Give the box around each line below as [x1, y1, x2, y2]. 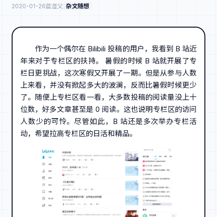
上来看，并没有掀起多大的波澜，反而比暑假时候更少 [20, 80, 197, 90]
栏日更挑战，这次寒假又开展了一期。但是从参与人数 [20, 68, 197, 77]
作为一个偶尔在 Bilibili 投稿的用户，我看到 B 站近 [35, 44, 197, 53]
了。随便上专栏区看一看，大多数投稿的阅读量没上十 [20, 92, 197, 102]
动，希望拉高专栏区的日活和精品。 [20, 128, 137, 138]
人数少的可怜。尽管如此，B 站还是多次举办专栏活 [20, 116, 197, 126]
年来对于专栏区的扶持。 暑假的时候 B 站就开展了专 [20, 56, 197, 65]
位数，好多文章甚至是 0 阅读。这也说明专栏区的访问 [20, 104, 197, 114]
